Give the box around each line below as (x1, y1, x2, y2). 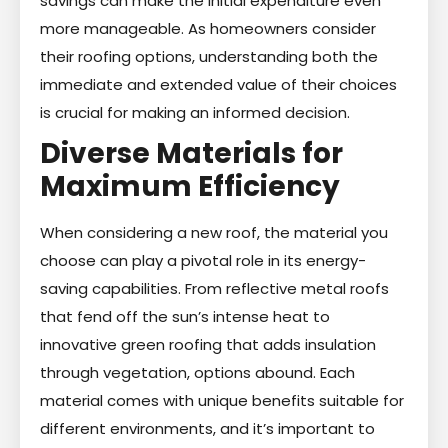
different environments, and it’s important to (40, 417, 375, 439)
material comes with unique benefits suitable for (40, 389, 404, 411)
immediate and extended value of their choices (40, 73, 397, 95)
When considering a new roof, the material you (40, 221, 388, 243)
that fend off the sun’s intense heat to (40, 305, 330, 327)
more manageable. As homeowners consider (40, 17, 376, 39)
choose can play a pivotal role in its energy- (40, 249, 366, 271)
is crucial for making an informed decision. (40, 101, 350, 123)
